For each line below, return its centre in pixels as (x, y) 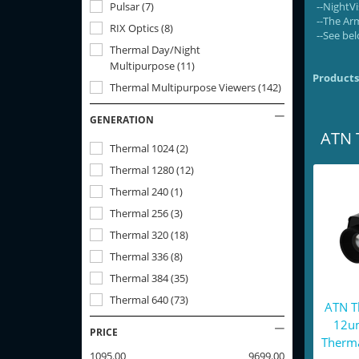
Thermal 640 (139, 300)
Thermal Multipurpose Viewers (183, 87)
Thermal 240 (139, 192)
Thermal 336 (139, 256)
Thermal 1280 (142, 170)
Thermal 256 (139, 213)
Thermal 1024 (142, 148)
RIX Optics (134, 28)
